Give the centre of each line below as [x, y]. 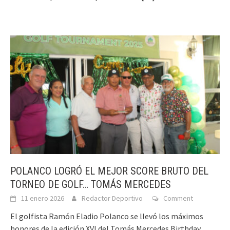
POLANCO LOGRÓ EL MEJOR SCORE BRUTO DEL [109, 171]
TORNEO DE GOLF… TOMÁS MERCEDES [91, 184]
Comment [178, 198]
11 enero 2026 [43, 198]
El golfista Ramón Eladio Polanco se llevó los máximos [107, 216]
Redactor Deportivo [112, 198]
